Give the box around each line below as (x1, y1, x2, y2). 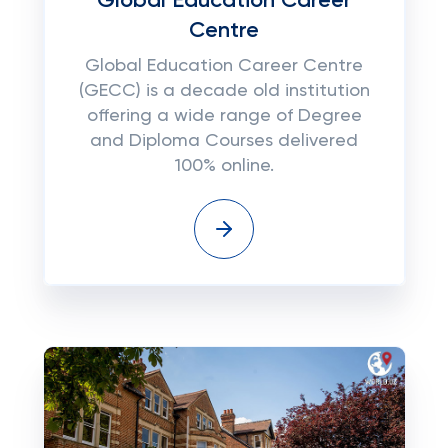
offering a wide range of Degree (86, 107, 362, 125)
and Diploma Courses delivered (90, 132, 358, 150)
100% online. (174, 157, 274, 175)
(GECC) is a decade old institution (78, 82, 370, 100)
